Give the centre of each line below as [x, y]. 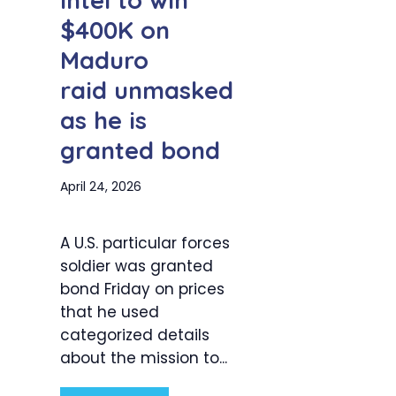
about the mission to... [144, 358]
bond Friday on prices [142, 289]
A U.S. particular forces [145, 244]
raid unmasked [147, 91]
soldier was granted [137, 267]
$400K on [115, 30]
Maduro [104, 61]
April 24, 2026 [101, 187]
